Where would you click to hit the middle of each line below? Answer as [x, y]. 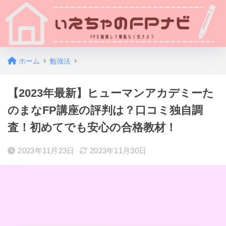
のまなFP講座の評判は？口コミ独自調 [105, 110]
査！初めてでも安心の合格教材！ [92, 127]
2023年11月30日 [118, 151]
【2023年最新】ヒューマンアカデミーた [111, 93]
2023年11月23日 [46, 151]
